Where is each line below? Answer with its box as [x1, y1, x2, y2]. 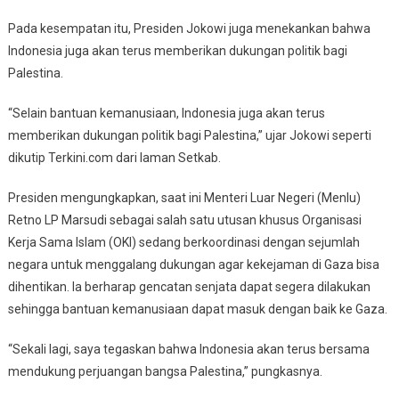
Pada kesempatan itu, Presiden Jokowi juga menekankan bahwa [7, 21, 370, 37]
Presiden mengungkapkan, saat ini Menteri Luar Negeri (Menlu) [7, 191, 361, 206]
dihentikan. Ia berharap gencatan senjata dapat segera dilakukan [7, 280, 370, 295]
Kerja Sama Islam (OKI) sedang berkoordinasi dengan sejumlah [7, 235, 360, 250]
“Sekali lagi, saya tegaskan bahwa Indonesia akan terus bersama [7, 342, 370, 357]
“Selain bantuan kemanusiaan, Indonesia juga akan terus [7, 106, 325, 121]
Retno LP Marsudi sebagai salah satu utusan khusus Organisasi [7, 213, 362, 228]
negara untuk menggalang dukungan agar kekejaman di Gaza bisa [7, 257, 379, 273]
